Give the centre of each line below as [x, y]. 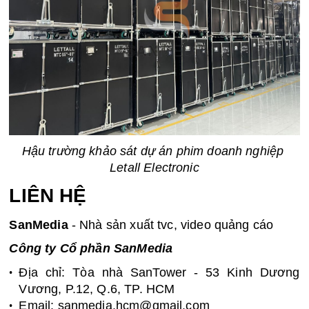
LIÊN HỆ [51, 196]
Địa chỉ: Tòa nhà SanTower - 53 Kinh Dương [159, 272]
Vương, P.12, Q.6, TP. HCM [97, 289]
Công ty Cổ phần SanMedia [91, 249]
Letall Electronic [154, 167]
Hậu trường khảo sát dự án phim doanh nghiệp [153, 151]
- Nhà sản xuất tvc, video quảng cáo [171, 225]
